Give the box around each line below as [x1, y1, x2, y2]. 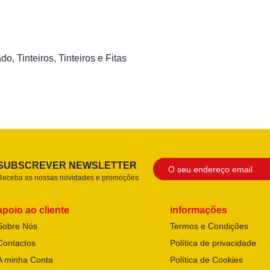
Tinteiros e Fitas [58, 53, 127, 64]
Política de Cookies [170, 255, 243, 265]
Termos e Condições [170, 221, 249, 231]
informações [170, 205, 228, 216]
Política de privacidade [170, 238, 257, 248]
